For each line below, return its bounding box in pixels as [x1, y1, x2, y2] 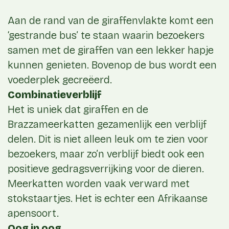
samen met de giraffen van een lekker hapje [8, 44, 214, 57]
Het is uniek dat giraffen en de [8, 103, 148, 116]
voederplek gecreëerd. [8, 74, 112, 86]
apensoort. [8, 207, 59, 220]
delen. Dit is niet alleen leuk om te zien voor [8, 133, 208, 146]
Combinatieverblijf [8, 88, 102, 101]
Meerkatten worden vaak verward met [8, 177, 190, 190]
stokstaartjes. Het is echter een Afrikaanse [8, 192, 208, 205]
